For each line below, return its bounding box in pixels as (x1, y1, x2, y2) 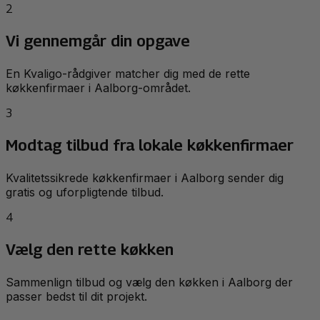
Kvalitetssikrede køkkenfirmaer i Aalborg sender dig (6, 171, 284, 186)
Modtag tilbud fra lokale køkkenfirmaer (6, 136, 294, 155)
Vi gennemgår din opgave (6, 31, 190, 51)
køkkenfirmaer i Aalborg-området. (6, 81, 191, 96)
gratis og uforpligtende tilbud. (6, 185, 164, 200)
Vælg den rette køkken (6, 240, 174, 259)
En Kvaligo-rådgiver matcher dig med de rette (6, 66, 250, 81)
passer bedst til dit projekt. (6, 289, 147, 304)
